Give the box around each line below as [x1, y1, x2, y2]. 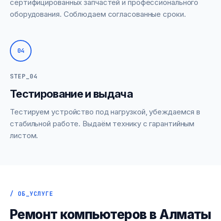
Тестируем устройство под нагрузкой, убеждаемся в [10, 107, 201, 116]
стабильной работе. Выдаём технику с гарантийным [10, 119, 195, 128]
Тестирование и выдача [10, 87, 133, 100]
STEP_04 [10, 73, 37, 80]
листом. [10, 131, 38, 140]
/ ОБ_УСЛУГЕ [10, 190, 53, 198]
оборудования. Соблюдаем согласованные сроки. [10, 9, 186, 19]
